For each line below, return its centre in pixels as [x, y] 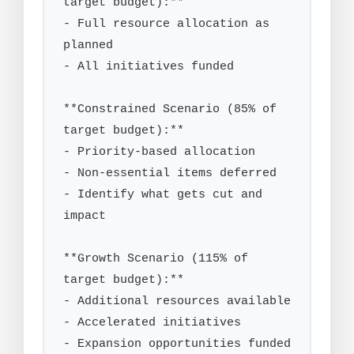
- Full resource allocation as [166, 24]
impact [85, 216]
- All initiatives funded [149, 67]
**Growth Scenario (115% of [156, 259]
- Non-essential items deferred [170, 173]
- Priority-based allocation [159, 152]
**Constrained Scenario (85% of [170, 109]
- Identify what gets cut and [163, 195]
